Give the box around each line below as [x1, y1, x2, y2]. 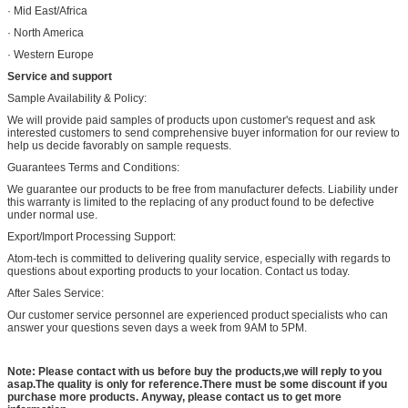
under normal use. [7, 208, 97, 221]
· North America [7, 25, 84, 39]
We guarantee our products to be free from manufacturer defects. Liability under [7, 182, 398, 196]
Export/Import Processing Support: [7, 229, 176, 243]
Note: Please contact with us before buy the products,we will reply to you [7, 364, 382, 378]
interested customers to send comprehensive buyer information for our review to [7, 126, 400, 139]
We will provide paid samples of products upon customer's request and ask [7, 113, 375, 127]
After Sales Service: [7, 286, 104, 300]
